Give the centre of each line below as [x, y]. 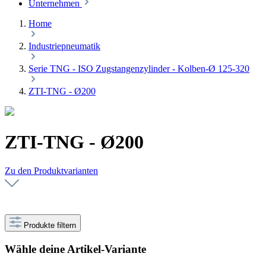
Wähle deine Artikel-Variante [75, 249]
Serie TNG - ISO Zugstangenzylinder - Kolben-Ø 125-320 [139, 69]
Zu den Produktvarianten [51, 171]
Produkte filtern [50, 226]
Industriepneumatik [64, 46]
